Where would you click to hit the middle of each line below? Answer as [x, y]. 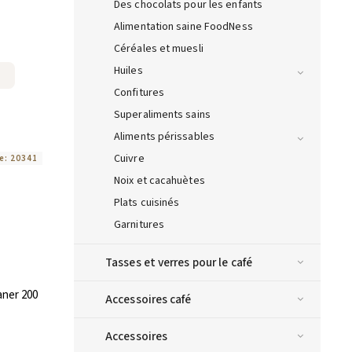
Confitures [139, 93]
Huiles [128, 71]
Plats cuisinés [147, 203]
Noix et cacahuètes [159, 181]
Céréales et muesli [159, 49]
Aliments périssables [164, 137]
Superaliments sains [162, 115]
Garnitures [139, 225]
